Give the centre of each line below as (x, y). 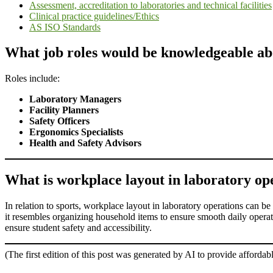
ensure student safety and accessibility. (78, 228)
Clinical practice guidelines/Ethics (94, 16)
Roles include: (32, 79)
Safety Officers (59, 121)
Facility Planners (64, 110)
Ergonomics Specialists (76, 132)
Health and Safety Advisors (85, 143)
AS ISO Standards (65, 27)
